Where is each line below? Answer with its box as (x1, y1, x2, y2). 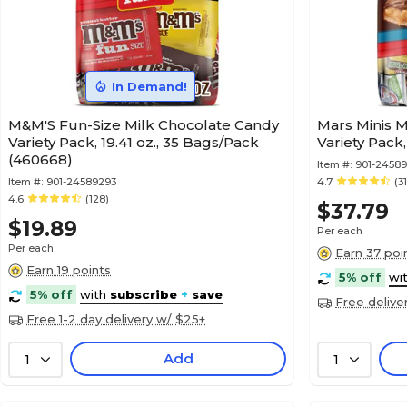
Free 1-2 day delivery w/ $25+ (26, 312, 205, 326)
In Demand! (111, 79, 187, 94)
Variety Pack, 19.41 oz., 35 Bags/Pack (8, 134, 259, 151)
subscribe (110, 287, 177, 302)
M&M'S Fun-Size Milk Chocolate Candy (8, 116, 279, 134)
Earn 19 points (26, 263, 111, 277)
